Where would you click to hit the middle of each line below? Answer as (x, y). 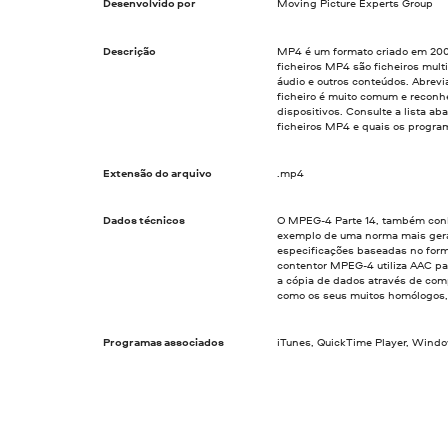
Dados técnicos (144, 219)
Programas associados (164, 342)
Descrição (130, 50)
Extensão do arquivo (158, 172)
